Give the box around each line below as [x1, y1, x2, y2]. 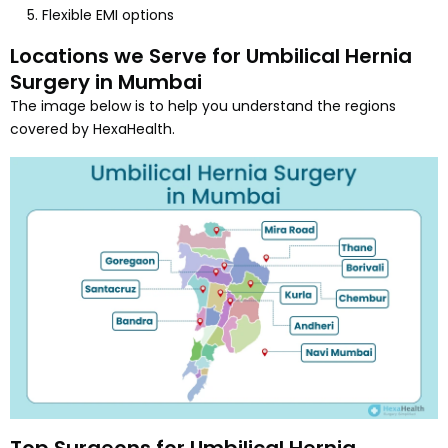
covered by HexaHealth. [10, 118, 175, 139]
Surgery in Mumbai [10, 67, 202, 96]
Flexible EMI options [42, 4, 174, 25]
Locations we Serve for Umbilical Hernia [10, 41, 412, 70]
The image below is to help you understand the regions [10, 95, 396, 116]
